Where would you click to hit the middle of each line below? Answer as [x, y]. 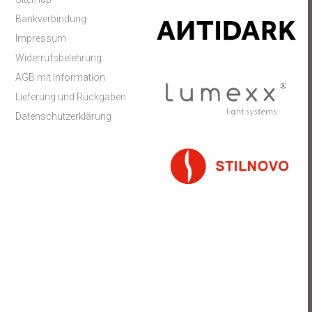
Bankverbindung [51, 19]
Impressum [41, 38]
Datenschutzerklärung [64, 116]
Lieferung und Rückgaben [71, 97]
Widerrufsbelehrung [59, 58]
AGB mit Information [61, 77]
